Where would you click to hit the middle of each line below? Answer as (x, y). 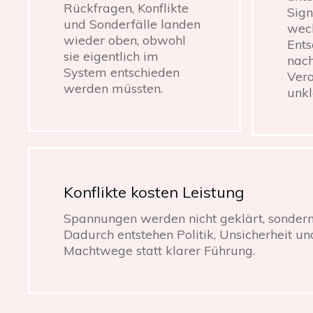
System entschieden (122, 72)
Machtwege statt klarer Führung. (159, 250)
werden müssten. (113, 88)
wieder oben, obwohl (125, 40)
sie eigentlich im (111, 56)
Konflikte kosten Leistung (154, 192)
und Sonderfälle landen (132, 24)
